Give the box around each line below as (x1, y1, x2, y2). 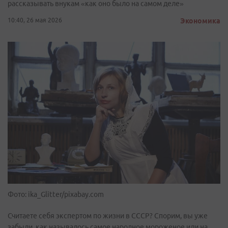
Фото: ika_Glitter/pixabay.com (8, 190, 104, 198)
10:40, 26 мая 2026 (8, 17, 62, 23)
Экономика (180, 17, 220, 25)
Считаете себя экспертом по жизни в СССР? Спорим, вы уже (8, 211, 208, 220)
